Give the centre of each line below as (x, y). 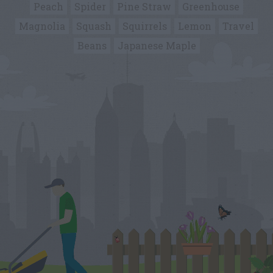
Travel (238, 26)
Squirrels (145, 26)
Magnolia (42, 26)
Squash (94, 26)
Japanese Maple (157, 45)
